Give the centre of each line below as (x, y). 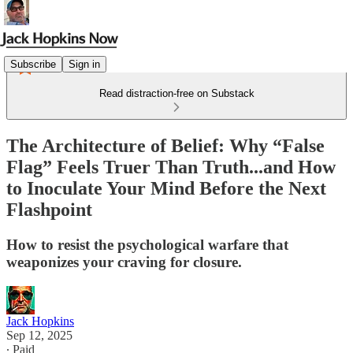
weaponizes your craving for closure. (124, 262)
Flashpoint (49, 209)
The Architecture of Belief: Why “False (165, 145)
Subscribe (33, 64)
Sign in (84, 64)
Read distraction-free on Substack (176, 93)
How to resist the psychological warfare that (147, 244)
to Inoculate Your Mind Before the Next (166, 188)
